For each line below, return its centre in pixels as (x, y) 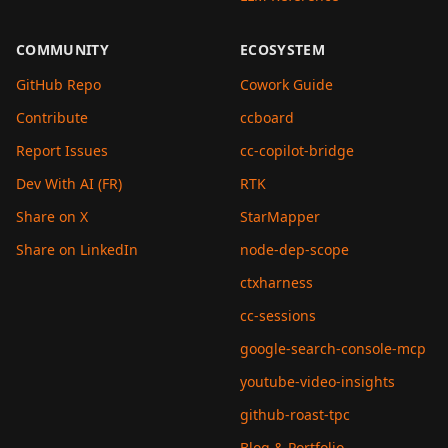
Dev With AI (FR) (69, 183)
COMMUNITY (63, 49)
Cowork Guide (286, 84)
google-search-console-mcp (333, 348)
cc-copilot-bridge (297, 150)
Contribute (52, 117)
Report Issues (62, 150)
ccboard (267, 117)
